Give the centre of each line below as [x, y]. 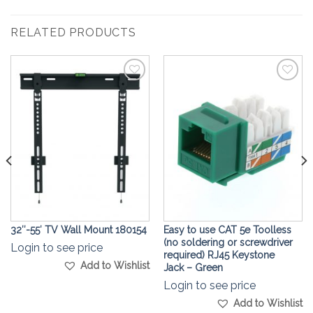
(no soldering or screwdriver [228, 243]
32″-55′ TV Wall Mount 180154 [78, 230]
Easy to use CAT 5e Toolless [227, 230]
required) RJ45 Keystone [219, 255]
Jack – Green [193, 268]
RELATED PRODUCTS [73, 32]
